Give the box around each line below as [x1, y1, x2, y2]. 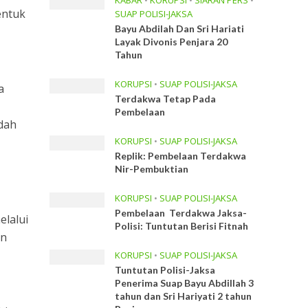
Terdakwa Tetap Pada [115, 93, 217, 104]
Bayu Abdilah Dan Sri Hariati [115, 23, 245, 34]
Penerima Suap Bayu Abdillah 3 [115, 277, 254, 289]
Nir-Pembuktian [115, 163, 189, 175]
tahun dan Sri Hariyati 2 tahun [115, 290, 252, 302]
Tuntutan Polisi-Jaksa [115, 264, 216, 276]
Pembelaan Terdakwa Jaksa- [115, 207, 247, 219]
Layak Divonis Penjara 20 [115, 36, 228, 47]
